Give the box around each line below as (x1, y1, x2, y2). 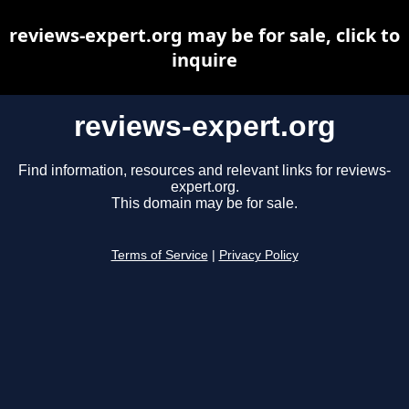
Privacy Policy (218, 248, 299, 263)
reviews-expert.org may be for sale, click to (9, 23, 400, 47)
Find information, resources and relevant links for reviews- (18, 163, 391, 179)
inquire (172, 47, 237, 72)
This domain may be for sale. (111, 195, 298, 212)
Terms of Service (110, 248, 208, 263)
